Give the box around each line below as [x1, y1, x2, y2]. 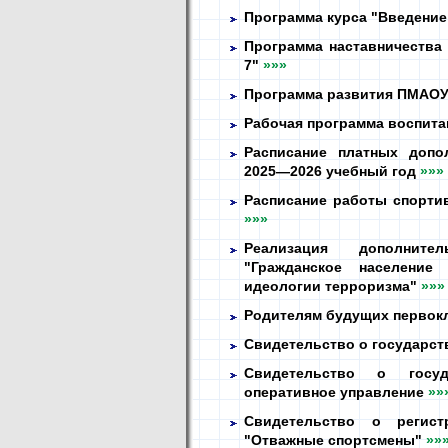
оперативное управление [244, 384, 428, 400]
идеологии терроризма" [244, 278, 421, 294]
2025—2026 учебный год [244, 163, 420, 179]
